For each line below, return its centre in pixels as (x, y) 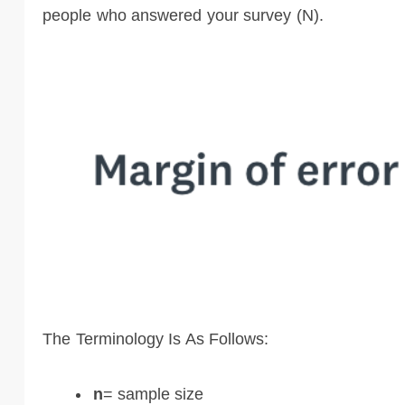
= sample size (153, 394)
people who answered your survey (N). (183, 15)
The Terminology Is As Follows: (155, 339)
